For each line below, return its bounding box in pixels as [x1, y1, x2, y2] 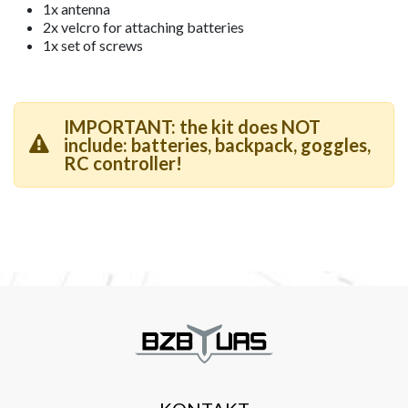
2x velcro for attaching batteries [43, 17, 244, 36]
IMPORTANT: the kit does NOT [64, 115, 321, 138]
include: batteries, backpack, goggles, [64, 133, 371, 156]
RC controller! [64, 151, 182, 174]
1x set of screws [43, 36, 143, 54]
